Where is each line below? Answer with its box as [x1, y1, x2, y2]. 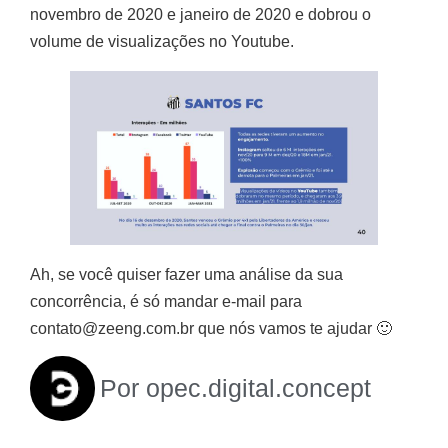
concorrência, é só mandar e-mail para [30, 292, 302, 310]
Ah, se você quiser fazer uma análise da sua [30, 265, 343, 283]
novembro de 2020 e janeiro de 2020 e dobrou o [30, 6, 371, 24]
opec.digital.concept [139, 373, 371, 402]
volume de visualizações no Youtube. [30, 33, 294, 51]
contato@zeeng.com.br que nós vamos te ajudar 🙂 [30, 319, 392, 337]
